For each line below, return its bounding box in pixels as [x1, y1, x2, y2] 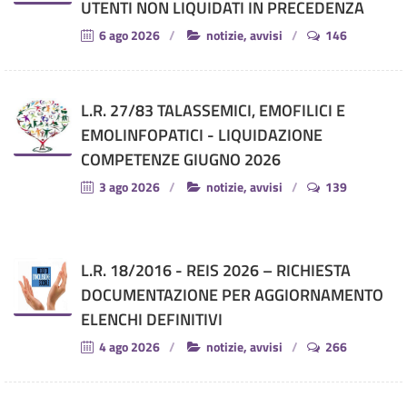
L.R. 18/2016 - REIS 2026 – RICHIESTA [81, 257, 351, 283]
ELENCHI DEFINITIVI [81, 306, 223, 332]
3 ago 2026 [96, 176, 160, 196]
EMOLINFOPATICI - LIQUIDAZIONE [81, 122, 323, 147]
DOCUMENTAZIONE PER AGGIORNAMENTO [81, 282, 383, 307]
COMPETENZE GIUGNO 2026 [81, 146, 281, 172]
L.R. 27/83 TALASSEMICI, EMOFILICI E [81, 97, 345, 123]
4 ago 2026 [96, 336, 160, 356]
